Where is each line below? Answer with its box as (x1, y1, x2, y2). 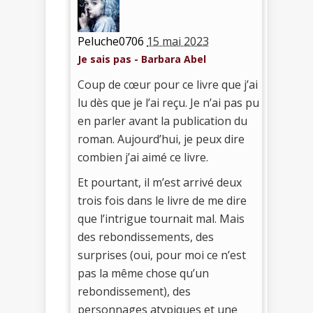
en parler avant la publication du (78, 113, 247, 129)
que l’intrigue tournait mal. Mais (78, 211, 245, 227)
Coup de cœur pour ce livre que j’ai (78, 77, 258, 93)
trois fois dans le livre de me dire (78, 193, 247, 209)
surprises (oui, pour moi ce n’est (78, 247, 246, 263)
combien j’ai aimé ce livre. (78, 150, 208, 166)
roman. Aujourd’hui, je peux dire (78, 131, 245, 147)
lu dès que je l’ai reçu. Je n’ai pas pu (78, 95, 259, 111)
